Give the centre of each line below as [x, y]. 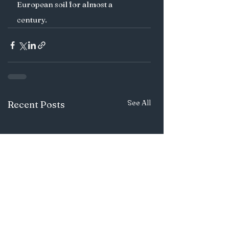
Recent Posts [36, 105]
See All [139, 103]
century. [33, 20]
